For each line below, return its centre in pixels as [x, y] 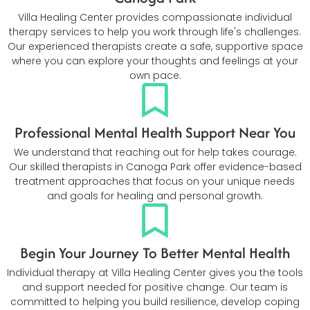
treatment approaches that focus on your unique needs [155, 181]
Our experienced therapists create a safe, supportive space [155, 46]
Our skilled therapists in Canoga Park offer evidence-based [155, 166]
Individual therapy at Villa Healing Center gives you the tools [155, 272]
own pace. [155, 75]
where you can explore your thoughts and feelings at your [155, 61]
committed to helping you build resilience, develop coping [155, 301]
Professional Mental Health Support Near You [155, 132]
